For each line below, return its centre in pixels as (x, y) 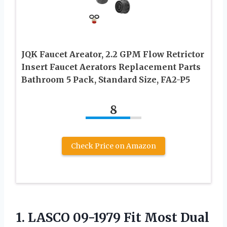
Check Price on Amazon (113, 146)
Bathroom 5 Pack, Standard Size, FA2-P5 (106, 80)
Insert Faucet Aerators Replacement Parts (111, 67)
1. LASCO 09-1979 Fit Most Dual (113, 218)
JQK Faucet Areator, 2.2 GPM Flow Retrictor (113, 54)
